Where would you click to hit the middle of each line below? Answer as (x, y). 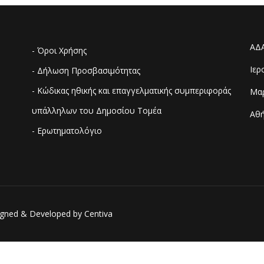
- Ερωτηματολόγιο (67, 131)
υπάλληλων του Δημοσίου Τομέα (97, 110)
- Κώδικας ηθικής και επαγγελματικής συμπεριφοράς (131, 90)
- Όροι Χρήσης (59, 50)
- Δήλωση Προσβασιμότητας (86, 70)
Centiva (98, 214)
